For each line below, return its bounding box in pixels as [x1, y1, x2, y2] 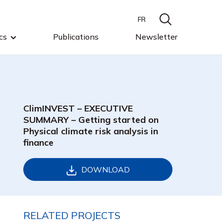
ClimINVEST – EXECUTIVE [23, 103, 133, 114]
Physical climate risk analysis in [23, 125, 158, 137]
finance [23, 137, 54, 148]
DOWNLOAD [81, 165, 130, 174]
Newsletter [135, 32, 177, 42]
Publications [53, 32, 99, 42]
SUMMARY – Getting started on [23, 114, 159, 125]
